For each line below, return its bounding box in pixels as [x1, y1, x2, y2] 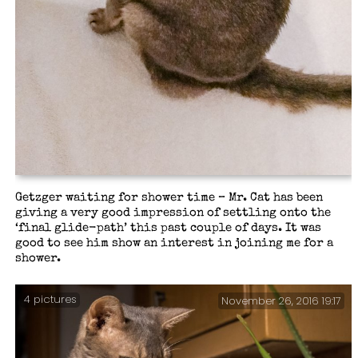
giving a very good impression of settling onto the [14, 206, 331, 220]
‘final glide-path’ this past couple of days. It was [14, 221, 321, 235]
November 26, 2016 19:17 [221, 293, 342, 308]
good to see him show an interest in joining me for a [14, 237, 333, 250]
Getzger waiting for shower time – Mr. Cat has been [14, 191, 323, 205]
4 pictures [23, 291, 77, 307]
